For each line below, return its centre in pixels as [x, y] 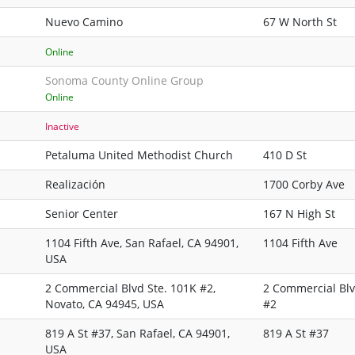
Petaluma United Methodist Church [139, 155]
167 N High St [299, 214]
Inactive [62, 127]
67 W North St [300, 22]
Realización [75, 185]
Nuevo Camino [84, 22]
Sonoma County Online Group [124, 81]
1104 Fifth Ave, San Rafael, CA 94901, [142, 243]
